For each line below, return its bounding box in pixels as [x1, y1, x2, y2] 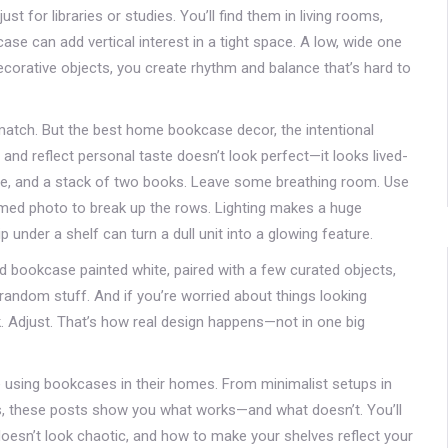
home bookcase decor [126, 121, 274, 139]
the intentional [281, 121, 374, 139]
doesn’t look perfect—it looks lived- [173, 147, 408, 165]
